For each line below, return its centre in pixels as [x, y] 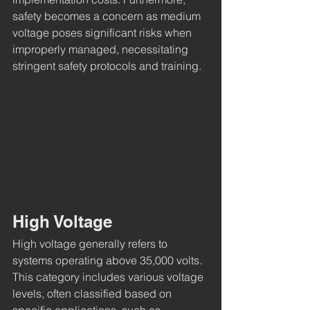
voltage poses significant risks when [103, 33]
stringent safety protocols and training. [107, 66]
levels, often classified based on [93, 293]
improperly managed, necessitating [102, 49]
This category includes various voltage [109, 276]
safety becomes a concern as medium [108, 16]
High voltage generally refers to [91, 243]
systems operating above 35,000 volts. [109, 260]
